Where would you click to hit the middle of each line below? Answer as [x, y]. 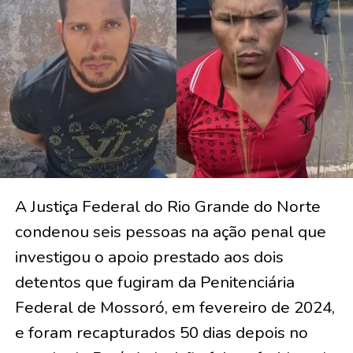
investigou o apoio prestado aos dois [149, 256]
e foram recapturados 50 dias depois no [161, 332]
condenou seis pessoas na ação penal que [170, 231]
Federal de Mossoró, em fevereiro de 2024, [175, 307]
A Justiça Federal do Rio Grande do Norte [167, 206]
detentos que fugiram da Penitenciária [154, 282]
